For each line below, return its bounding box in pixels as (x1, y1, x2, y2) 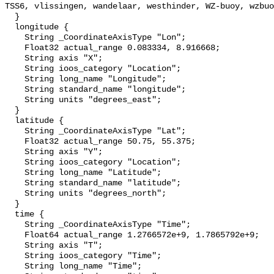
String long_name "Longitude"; (5, 75, 24, 84)
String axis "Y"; (5, 147, 24, 157)
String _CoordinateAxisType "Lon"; (5, 33, 24, 43)
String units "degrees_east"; (5, 95, 24, 105)
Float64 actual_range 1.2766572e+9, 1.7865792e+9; (5, 231, 24, 240)
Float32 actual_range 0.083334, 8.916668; (5, 43, 24, 53)
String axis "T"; (5, 241, 24, 251)
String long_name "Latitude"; (5, 168, 24, 178)
